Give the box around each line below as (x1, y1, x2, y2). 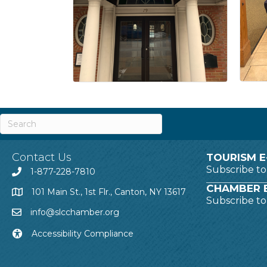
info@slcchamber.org (30, 206, 119, 218)
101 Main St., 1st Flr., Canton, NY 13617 (32, 186, 186, 197)
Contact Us (12, 150, 72, 164)
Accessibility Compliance (32, 228, 133, 239)
